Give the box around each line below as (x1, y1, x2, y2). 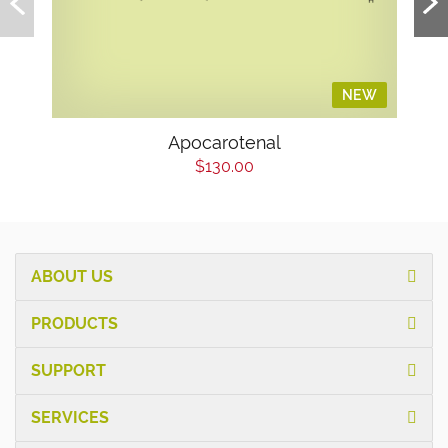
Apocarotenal (167, 131, 281, 153)
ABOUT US (31, 266, 113, 286)
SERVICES (31, 407, 109, 427)
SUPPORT (31, 360, 106, 380)
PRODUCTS (31, 313, 118, 333)
